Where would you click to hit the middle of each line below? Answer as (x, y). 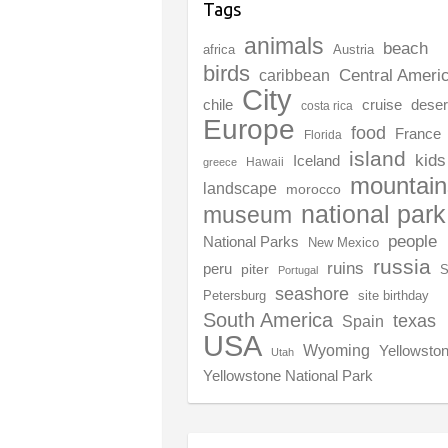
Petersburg (235, 295)
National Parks (251, 241)
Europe (249, 129)
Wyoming (337, 350)
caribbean (295, 74)
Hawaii (265, 161)
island (378, 158)
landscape (240, 187)
